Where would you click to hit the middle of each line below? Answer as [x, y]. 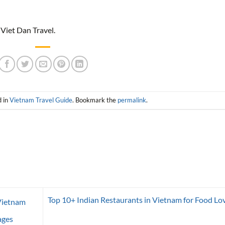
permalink [132, 100]
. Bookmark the [95, 100]
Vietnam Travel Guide [41, 100]
